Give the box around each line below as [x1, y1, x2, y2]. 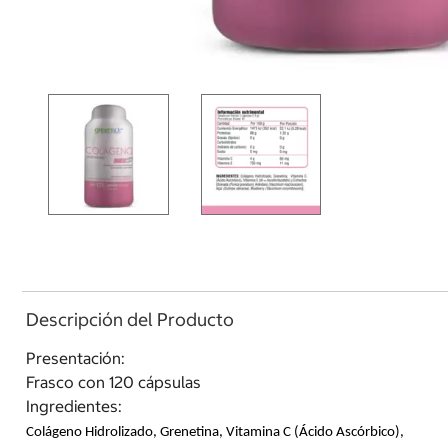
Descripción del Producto [26, 308, 234, 331]
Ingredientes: [26, 395, 122, 416]
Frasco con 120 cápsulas [26, 371, 201, 392]
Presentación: [26, 347, 125, 368]
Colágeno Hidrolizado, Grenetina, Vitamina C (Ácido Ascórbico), [26, 424, 404, 440]
